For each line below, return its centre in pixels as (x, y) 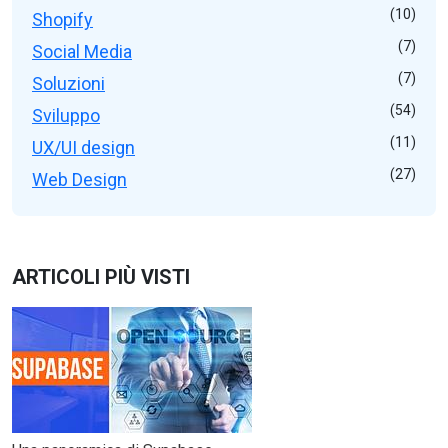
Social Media (82, 52)
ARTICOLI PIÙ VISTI (101, 277)
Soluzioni (68, 84)
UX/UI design (83, 148)
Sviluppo (66, 116)
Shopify (62, 20)
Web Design (79, 180)
